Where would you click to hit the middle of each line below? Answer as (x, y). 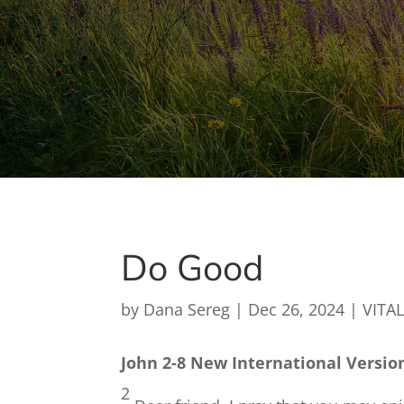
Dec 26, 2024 (297, 309)
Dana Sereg (187, 309)
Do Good (193, 268)
